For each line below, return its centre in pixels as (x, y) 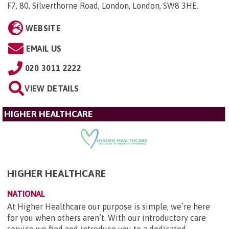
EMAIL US (44, 48)
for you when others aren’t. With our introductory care (107, 217)
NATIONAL (26, 193)
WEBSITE (43, 28)
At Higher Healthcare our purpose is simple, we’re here (109, 206)
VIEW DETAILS (52, 88)
